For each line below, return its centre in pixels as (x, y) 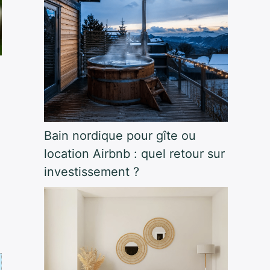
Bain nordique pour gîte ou (120, 136)
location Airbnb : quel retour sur (134, 154)
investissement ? (91, 172)
